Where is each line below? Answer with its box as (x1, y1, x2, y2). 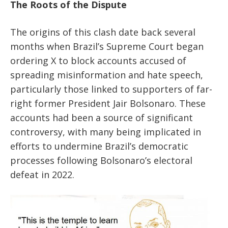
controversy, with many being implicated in (10, 126, 201, 138)
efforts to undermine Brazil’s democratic (10, 140, 188, 153)
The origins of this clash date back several (10, 26, 195, 39)
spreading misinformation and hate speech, (10, 69, 203, 81)
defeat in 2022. (10, 168, 74, 181)
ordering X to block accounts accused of (10, 54, 186, 67)
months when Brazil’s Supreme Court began (10, 40, 204, 53)
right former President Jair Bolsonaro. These (10, 97, 206, 110)
